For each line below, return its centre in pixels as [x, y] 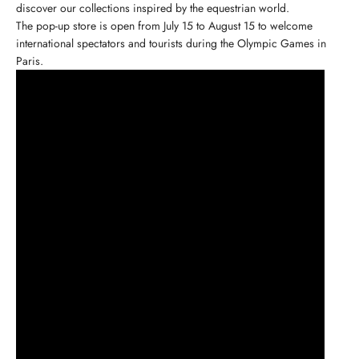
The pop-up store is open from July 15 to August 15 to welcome [164, 25]
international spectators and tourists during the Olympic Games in [171, 43]
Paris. [30, 61]
